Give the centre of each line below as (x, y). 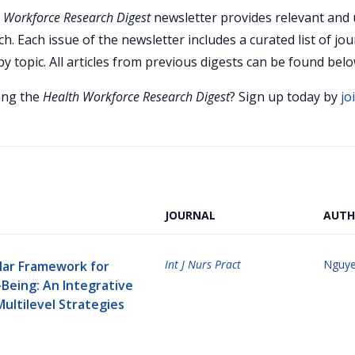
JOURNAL (190, 215)
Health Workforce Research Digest (136, 97)
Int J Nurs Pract (203, 264)
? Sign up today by (285, 97)
